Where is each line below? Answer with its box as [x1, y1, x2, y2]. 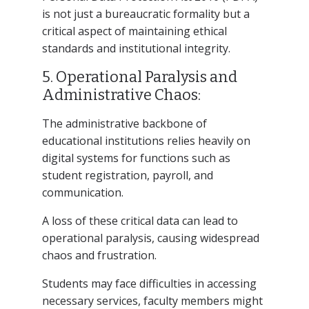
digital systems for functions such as [41, 150, 230, 166]
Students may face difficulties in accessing [41, 275, 257, 291]
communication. [41, 184, 123, 200]
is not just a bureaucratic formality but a [41, 6, 250, 21]
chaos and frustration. [41, 247, 157, 263]
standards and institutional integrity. [41, 40, 230, 56]
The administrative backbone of [41, 115, 207, 131]
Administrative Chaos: [41, 85, 201, 104]
